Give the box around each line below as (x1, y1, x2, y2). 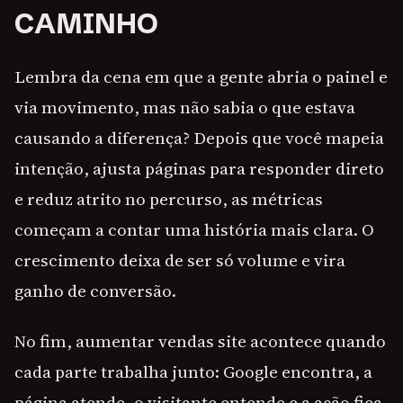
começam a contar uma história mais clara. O (14, 218, 374, 242)
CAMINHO (14, 6, 158, 41)
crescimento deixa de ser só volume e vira (14, 248, 345, 273)
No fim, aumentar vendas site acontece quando (14, 329, 386, 354)
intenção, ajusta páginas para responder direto (14, 157, 384, 181)
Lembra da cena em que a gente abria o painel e (14, 65, 388, 89)
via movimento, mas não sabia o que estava (14, 95, 355, 120)
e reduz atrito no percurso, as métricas (14, 187, 323, 211)
